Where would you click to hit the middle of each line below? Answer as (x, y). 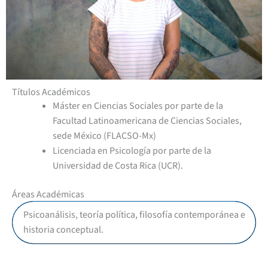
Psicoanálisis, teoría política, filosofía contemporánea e (134, 215)
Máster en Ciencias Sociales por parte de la (138, 106)
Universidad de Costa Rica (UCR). (118, 166)
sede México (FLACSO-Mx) (104, 136)
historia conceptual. (63, 230)
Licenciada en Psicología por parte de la (132, 151)
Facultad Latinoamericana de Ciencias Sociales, (147, 121)
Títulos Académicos (51, 92)
